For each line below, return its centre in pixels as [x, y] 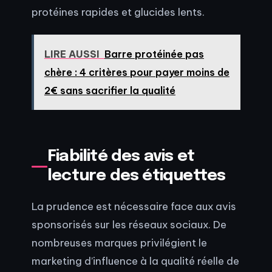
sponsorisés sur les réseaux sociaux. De [129, 224]
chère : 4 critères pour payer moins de [137, 73]
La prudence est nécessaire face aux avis [134, 206]
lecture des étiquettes [137, 176]
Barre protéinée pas [154, 54]
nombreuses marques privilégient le [119, 242]
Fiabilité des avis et [121, 157]
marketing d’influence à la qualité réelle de [135, 260]
